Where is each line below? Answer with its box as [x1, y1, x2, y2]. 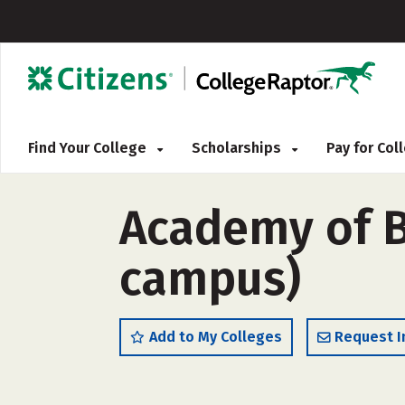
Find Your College [28, 139, 150, 156]
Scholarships [192, 139, 285, 156]
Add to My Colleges [149, 328, 282, 345]
